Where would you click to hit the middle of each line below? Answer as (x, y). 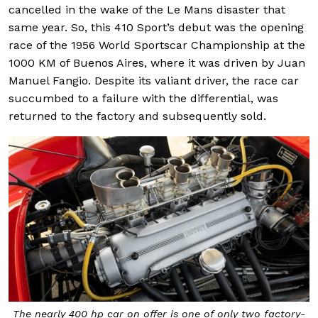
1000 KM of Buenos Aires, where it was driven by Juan (157, 62)
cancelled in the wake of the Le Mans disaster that (147, 9)
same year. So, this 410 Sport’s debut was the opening (156, 27)
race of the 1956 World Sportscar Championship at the (157, 45)
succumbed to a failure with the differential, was (143, 98)
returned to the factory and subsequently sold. (137, 116)
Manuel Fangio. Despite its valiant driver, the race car (154, 80)
